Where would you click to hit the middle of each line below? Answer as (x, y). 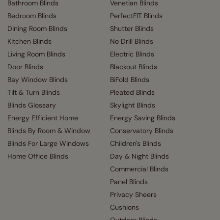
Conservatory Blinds (142, 131)
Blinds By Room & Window (49, 131)
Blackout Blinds (134, 67)
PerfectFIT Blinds (136, 16)
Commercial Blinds (139, 169)
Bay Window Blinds (38, 80)
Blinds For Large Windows (48, 143)
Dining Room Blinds (37, 28)
